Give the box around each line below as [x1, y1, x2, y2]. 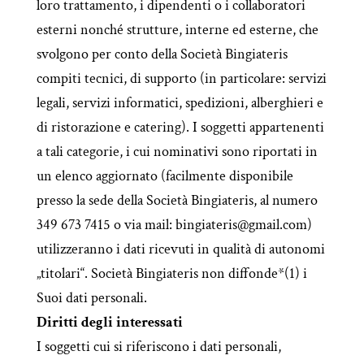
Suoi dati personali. [36, 288, 147, 307]
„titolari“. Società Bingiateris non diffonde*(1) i [36, 264, 307, 283]
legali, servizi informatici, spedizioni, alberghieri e [36, 93, 323, 112]
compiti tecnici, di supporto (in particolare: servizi [36, 69, 327, 88]
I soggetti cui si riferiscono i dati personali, [36, 337, 281, 356]
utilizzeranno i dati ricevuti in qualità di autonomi [36, 240, 325, 258]
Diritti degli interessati [36, 313, 183, 331]
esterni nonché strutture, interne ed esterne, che [36, 20, 318, 39]
